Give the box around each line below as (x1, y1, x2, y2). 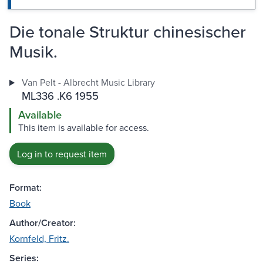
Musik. (9, 39, 58, 64)
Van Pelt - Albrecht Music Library (21, 76, 155, 89)
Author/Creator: (9, 216, 76, 230)
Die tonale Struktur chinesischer (9, 19, 246, 44)
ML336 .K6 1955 (21, 88, 99, 104)
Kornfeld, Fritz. (9, 232, 69, 245)
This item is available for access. (18, 121, 149, 134)
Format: (9, 181, 42, 195)
